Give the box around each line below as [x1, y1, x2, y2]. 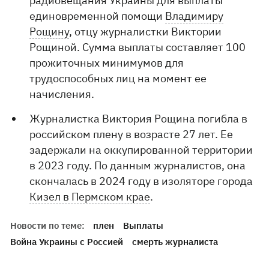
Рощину [29, 25, 70, 38]
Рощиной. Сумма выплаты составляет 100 [29, 40, 246, 54]
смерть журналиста [132, 236, 219, 247]
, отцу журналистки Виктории [69, 25, 222, 38]
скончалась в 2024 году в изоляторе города [29, 174, 253, 188]
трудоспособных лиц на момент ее [29, 71, 207, 85]
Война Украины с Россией [10, 236, 124, 247]
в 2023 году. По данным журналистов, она [29, 159, 246, 172]
